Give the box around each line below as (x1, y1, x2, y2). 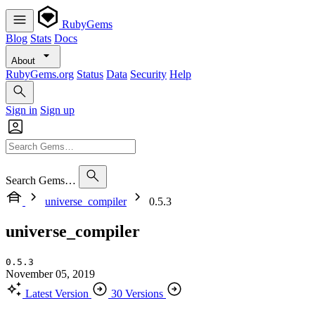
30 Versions (111, 287, 163, 300)
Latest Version (25, 287, 89, 300)
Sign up (40, 104, 75, 116)
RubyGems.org (6, 68, 74, 80)
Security (130, 68, 167, 80)
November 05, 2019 (6, 267, 95, 280)
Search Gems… (6, 174, 76, 186)
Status (77, 68, 103, 80)
